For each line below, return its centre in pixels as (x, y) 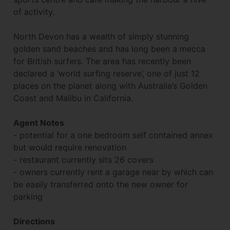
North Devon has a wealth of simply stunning (101, 37)
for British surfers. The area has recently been (102, 61)
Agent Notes (39, 123)
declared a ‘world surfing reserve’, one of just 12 (107, 74)
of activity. (34, 12)
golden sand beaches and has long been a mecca (109, 49)
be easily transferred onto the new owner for (101, 185)
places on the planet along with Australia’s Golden (110, 86)
